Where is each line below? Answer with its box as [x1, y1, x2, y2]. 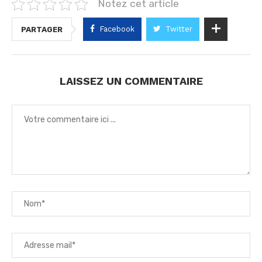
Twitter [166, 25, 192, 33]
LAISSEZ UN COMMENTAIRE [59, 75, 203, 87]
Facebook [99, 25, 135, 33]
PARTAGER [21, 25, 63, 34]
